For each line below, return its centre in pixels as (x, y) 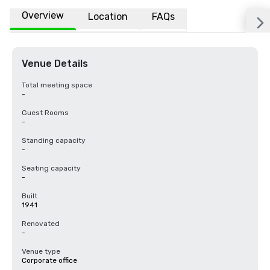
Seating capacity (51, 168)
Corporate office (49, 260)
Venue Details (55, 64)
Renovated (41, 224)
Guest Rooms (45, 113)
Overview (43, 15)
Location (108, 16)
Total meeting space (57, 85)
